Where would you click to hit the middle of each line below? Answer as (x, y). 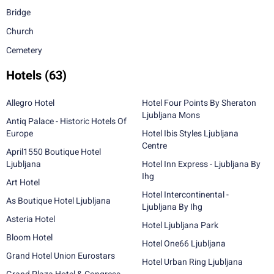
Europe (20, 133)
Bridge (18, 12)
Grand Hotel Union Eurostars (61, 256)
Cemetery (24, 50)
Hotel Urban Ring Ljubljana (192, 262)
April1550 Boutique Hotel (54, 152)
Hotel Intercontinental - (185, 194)
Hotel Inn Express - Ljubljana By (201, 164)
